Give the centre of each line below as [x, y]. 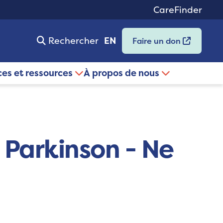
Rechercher [73, 41]
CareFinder [178, 10]
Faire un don [158, 41]
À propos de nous [122, 73]
